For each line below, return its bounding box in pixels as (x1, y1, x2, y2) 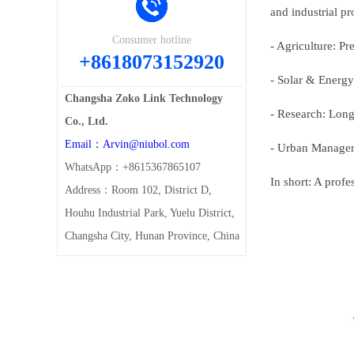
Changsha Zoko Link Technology (65, 92, 223, 104)
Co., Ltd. (65, 115, 108, 127)
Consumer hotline (112, 33, 191, 46)
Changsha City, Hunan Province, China (65, 229, 239, 242)
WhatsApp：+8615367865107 (65, 160, 201, 173)
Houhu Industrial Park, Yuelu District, (65, 206, 235, 219)
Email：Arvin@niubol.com (65, 137, 190, 150)
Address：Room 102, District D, (65, 183, 212, 196)
